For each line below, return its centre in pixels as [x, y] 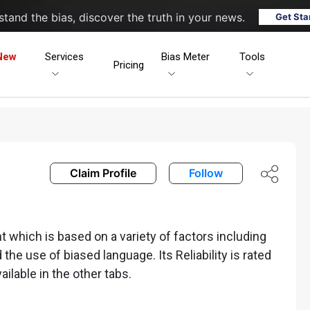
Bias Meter [186, 56]
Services [65, 56]
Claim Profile [103, 173]
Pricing [129, 65]
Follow [206, 173]
